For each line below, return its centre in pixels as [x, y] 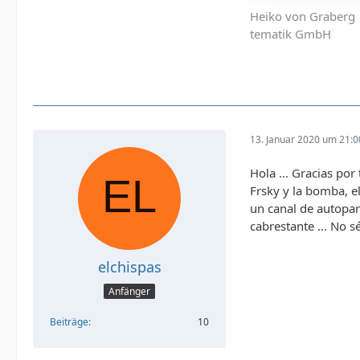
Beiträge [69, 321]
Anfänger [129, 291]
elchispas [129, 267]
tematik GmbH [290, 34]
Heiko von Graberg [303, 16]
